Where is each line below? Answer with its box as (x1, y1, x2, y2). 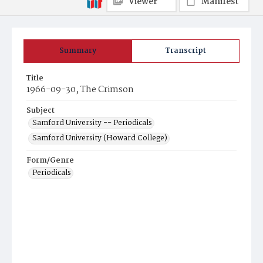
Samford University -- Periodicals (32, 117, 152, 129)
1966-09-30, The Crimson (26, 83, 134, 97)
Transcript (165, 45, 206, 57)
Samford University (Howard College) (32, 132, 167, 144)
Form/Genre (26, 154, 74, 167)
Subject (26, 104, 55, 117)
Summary (59, 45, 96, 57)
